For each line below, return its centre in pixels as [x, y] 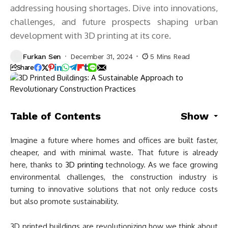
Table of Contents [55, 116]
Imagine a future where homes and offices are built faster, [114, 140]
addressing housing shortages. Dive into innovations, [114, 8]
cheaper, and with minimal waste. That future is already [114, 152]
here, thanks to [38, 165]
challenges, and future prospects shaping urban [114, 22]
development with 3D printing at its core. [91, 35]
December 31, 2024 [102, 56]
